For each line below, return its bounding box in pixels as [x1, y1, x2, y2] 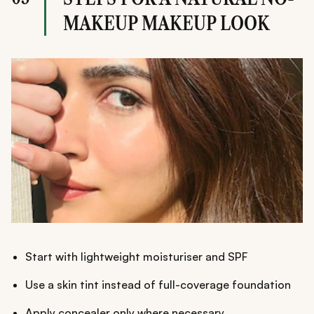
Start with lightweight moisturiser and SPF [25, 249, 247, 264]
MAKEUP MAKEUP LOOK [63, 11, 270, 36]
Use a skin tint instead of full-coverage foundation [25, 277, 291, 292]
